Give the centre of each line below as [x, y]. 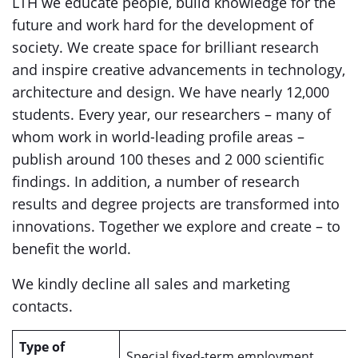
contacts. [42, 306]
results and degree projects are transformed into [176, 204]
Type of [42, 347]
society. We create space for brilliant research [165, 47]
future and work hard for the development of [163, 25]
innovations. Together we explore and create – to [176, 226]
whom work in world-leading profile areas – [158, 137]
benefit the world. [72, 249]
